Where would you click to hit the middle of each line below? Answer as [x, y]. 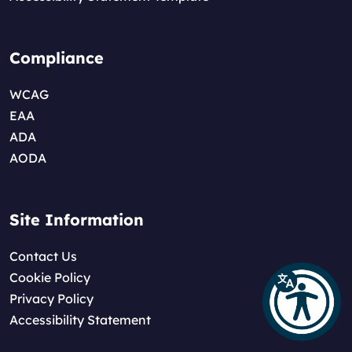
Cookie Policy [50, 278]
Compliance [57, 58]
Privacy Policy [51, 299]
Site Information [77, 220]
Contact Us [43, 257]
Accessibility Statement [80, 320]
